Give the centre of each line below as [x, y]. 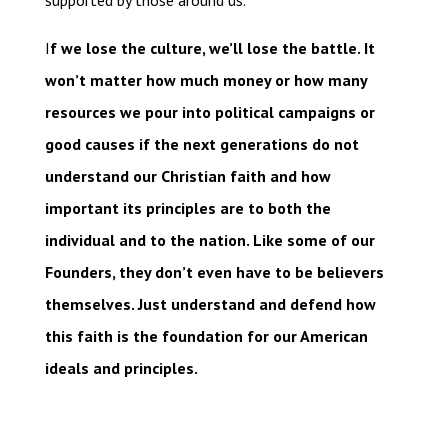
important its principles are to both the [187, 208]
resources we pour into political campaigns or [209, 112]
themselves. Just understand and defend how [210, 304]
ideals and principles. [121, 368]
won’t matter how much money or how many [205, 80]
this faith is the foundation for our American [206, 336]
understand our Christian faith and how [187, 176]
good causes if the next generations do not [201, 144]
